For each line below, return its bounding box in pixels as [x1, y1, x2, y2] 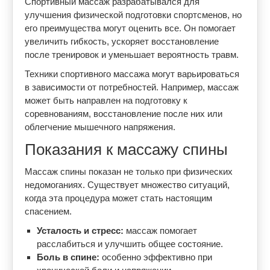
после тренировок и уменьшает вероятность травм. [25, 49, 239, 60]
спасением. [25, 206, 72, 216]
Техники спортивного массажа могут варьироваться [25, 69, 239, 79]
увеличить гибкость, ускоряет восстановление [25, 36, 219, 46]
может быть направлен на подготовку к [25, 95, 187, 105]
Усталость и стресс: [37, 225, 124, 236]
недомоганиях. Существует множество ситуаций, [25, 180, 230, 190]
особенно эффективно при [99, 252, 212, 262]
